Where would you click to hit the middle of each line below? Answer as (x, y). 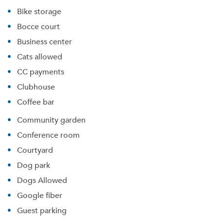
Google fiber (40, 195)
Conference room (48, 135)
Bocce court (38, 26)
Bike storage (39, 11)
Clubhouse (36, 87)
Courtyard (35, 150)
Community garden (51, 120)
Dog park (34, 165)
